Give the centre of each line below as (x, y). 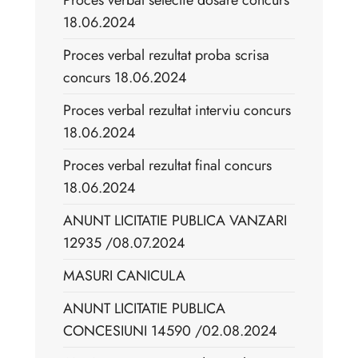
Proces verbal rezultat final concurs (167, 166)
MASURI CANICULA (124, 276)
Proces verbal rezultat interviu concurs (177, 111)
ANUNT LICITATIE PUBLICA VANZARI (175, 221)
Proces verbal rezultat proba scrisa (166, 56)
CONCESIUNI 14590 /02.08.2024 (170, 331)
